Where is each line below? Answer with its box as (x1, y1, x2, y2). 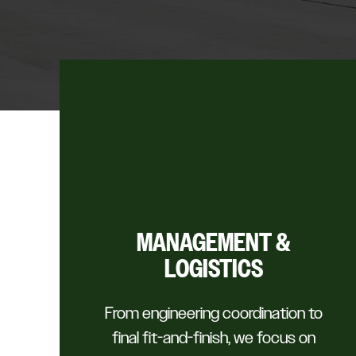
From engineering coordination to (104, 304, 323, 323)
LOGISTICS (164, 253, 263, 284)
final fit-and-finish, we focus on (111, 328, 315, 348)
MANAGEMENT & (136, 227, 291, 258)
